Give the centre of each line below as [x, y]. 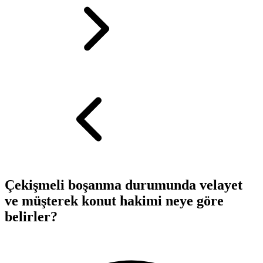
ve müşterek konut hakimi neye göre [114, 200]
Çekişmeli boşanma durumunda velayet [124, 185]
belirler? [31, 216]
